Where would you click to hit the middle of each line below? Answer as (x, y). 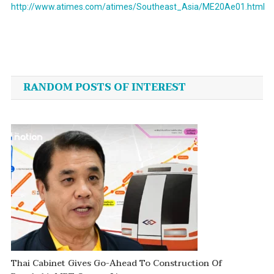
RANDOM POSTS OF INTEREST (104, 88)
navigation (64, 80)
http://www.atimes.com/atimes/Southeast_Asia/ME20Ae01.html (138, 7)
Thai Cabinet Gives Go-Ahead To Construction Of (117, 264)
